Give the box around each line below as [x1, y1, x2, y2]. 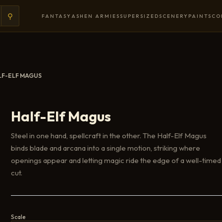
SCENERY [159, 12, 188, 19]
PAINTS [188, 12, 212, 19]
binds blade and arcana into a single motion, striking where [11, 143, 200, 153]
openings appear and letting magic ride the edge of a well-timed [11, 155, 221, 165]
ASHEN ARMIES [71, 12, 120, 19]
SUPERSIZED [119, 12, 159, 19]
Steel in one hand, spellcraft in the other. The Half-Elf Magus [11, 130, 207, 140]
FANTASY [41, 12, 71, 19]
